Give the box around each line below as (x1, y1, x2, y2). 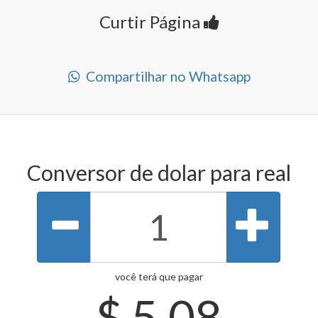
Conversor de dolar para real (27, 160, 291, 186)
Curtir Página (99, 11, 204, 33)
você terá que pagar (115, 270, 203, 283)
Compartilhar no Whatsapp (79, 68, 251, 85)
